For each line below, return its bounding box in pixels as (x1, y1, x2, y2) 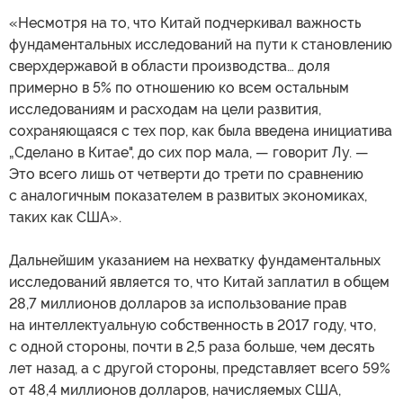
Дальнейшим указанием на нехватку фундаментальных (9, 251, 381, 269)
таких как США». (9, 208, 121, 226)
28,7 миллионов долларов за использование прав (9, 294, 346, 312)
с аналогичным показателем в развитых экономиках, (9, 186, 367, 204)
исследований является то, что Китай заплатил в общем (9, 273, 390, 291)
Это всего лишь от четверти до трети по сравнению (9, 165, 363, 183)
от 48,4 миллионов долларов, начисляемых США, (9, 381, 341, 399)
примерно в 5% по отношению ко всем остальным (9, 78, 349, 96)
